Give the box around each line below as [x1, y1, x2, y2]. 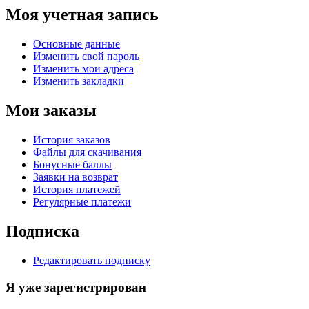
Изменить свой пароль [33, 50, 139, 63]
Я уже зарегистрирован [6, 279, 146, 295]
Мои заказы [6, 101, 97, 120]
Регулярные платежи [33, 196, 131, 208]
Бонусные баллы [33, 159, 112, 171]
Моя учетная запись [6, 6, 159, 24]
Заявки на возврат [33, 171, 118, 183]
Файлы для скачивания [33, 146, 141, 159]
